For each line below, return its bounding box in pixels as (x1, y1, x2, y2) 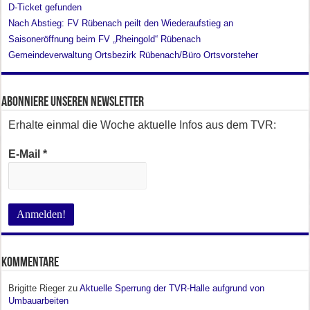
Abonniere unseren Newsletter (1, 95, 145, 110)
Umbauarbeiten (8, 295, 69, 307)
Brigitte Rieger (8, 283, 66, 294)
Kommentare (1, 256, 60, 271)
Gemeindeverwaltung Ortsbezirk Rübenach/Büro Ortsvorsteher (8, 50, 259, 61)
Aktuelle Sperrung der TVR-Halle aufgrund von (80, 283, 265, 294)
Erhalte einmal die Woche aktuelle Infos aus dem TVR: (8, 119, 277, 131)
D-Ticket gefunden (8, 2, 82, 13)
